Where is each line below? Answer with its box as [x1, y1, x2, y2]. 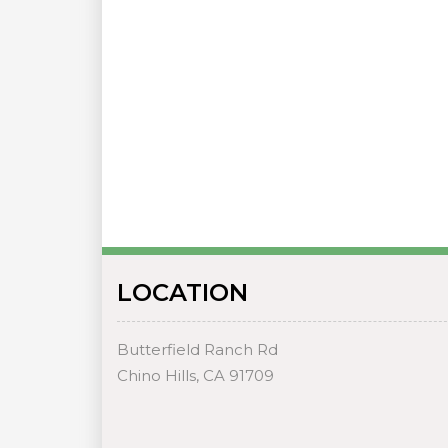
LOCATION [117, 278, 248, 307]
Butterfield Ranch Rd [117, 340, 278, 359]
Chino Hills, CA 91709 [117, 366, 274, 385]
